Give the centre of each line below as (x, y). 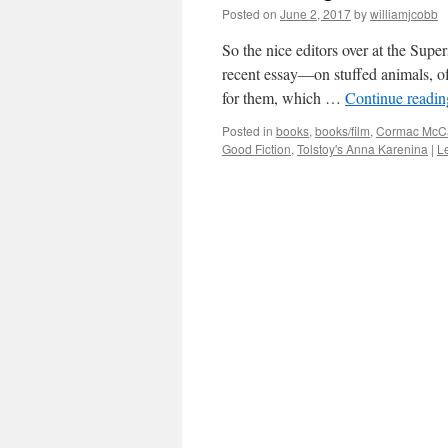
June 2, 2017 (315, 13)
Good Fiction (256, 148)
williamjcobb (404, 13)
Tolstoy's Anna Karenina (362, 148)
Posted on (249, 13)
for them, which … (283, 97)
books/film (342, 130)
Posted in (247, 130)
